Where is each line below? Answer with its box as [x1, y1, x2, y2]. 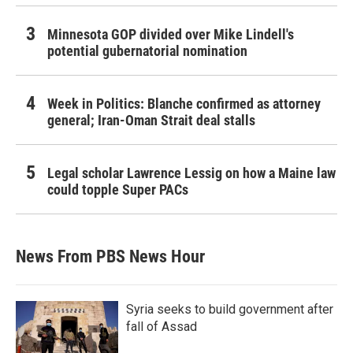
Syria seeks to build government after [126, 301, 333, 317]
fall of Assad [126, 318, 197, 334]
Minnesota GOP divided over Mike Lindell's [47, 25, 294, 43]
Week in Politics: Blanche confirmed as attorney [47, 95, 321, 112]
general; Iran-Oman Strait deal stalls [47, 111, 255, 128]
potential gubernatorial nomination [47, 42, 247, 59]
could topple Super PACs [47, 180, 188, 198]
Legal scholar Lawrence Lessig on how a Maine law [47, 164, 336, 181]
